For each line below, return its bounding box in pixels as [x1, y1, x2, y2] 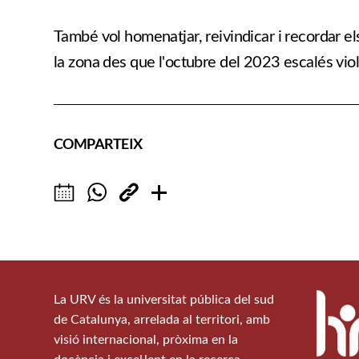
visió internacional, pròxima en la [54, 333, 238, 346]
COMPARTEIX [54, 134, 143, 152]
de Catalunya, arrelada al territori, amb [54, 313, 270, 326]
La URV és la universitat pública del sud [54, 292, 274, 306]
